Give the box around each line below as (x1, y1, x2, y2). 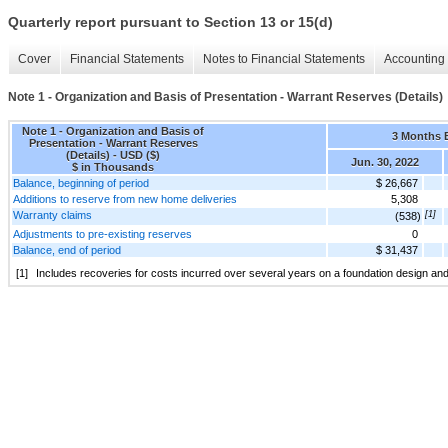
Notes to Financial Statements (203, 52, 365, 67)
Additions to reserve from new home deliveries (13, 192, 237, 205)
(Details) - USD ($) (66, 148, 160, 161)
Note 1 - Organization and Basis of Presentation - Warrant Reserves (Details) (8, 90, 443, 105)
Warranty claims (13, 208, 92, 221)
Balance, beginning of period (13, 176, 149, 189)
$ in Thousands (72, 160, 154, 173)
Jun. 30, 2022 (351, 155, 419, 168)
